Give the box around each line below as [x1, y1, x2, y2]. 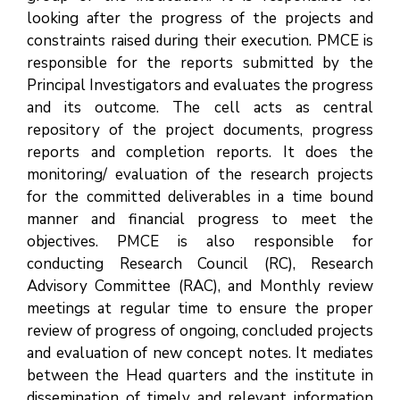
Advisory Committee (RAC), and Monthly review [27, 276, 373, 296]
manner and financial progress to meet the [27, 209, 373, 229]
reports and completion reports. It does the [27, 142, 373, 162]
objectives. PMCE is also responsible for [27, 231, 373, 252]
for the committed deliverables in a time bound [27, 187, 373, 207]
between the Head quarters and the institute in [27, 365, 373, 386]
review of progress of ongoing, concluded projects [27, 321, 373, 341]
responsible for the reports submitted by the [27, 53, 373, 73]
